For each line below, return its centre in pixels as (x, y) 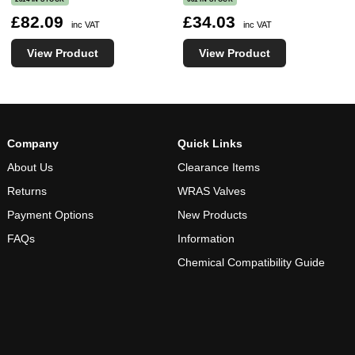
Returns (27, 191)
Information (206, 238)
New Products (212, 214)
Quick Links (210, 143)
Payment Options (51, 214)
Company (33, 143)
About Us (31, 167)
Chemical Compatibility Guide (251, 262)
